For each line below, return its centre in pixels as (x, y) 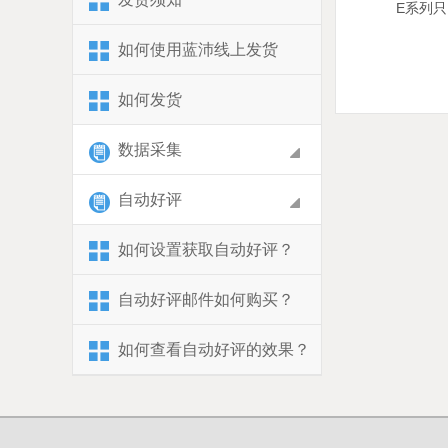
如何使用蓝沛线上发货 (198, 49)
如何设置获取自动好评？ (206, 249)
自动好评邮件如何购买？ (206, 299)
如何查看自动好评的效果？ (214, 349)
